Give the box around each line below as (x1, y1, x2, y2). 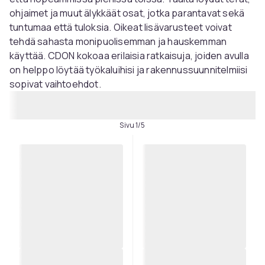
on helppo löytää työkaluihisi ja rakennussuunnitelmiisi (9, 63, 248, 76)
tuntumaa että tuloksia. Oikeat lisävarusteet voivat (9, 21, 232, 34)
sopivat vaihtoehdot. (9, 77, 101, 91)
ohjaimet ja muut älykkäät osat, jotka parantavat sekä (9, 7, 245, 20)
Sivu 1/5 (119, 120, 146, 130)
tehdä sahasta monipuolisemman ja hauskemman (9, 35, 227, 48)
